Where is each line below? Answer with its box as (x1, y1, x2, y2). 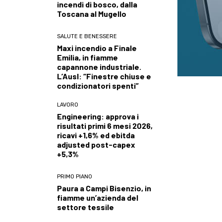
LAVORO (57, 101, 78, 108)
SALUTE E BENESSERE (57, 33, 117, 40)
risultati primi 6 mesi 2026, (57, 120, 153, 130)
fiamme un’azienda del (57, 192, 138, 202)
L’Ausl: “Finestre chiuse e (57, 71, 151, 81)
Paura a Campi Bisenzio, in (57, 183, 151, 193)
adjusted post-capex (57, 139, 135, 149)
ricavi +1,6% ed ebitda (57, 130, 135, 140)
